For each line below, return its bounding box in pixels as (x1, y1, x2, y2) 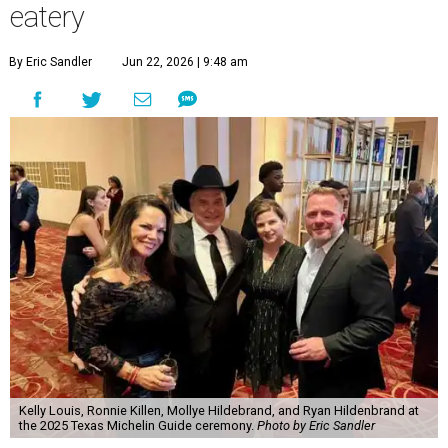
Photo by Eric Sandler (256, 417, 375, 433)
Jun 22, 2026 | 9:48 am (122, 54, 248, 69)
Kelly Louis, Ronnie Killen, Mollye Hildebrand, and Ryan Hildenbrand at (18, 402, 419, 418)
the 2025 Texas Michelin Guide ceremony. (18, 417, 257, 433)
